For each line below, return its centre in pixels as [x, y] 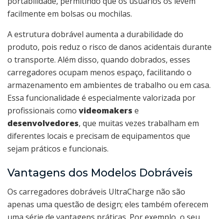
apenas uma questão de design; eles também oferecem [108, 204]
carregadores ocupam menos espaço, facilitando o [99, 72]
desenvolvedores [43, 123]
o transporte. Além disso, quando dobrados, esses [99, 59]
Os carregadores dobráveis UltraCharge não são [96, 192]
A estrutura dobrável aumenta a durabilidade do [95, 34]
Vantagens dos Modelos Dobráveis [100, 173]
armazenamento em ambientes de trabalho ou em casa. [109, 85]
